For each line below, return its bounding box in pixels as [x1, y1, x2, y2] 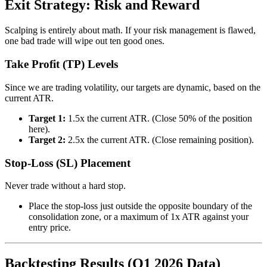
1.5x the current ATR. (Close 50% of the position [66, 113, 252, 123]
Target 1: [29, 113, 66, 123]
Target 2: [29, 134, 66, 145]
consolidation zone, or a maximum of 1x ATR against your [29, 212, 249, 222]
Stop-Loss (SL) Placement [5, 156, 131, 169]
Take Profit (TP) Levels [5, 58, 118, 71]
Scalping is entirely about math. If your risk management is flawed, [5, 25, 256, 36]
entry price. [29, 222, 71, 233]
